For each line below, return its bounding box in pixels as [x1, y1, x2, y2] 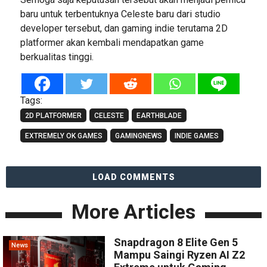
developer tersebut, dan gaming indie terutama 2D [20, 22, 228, 34]
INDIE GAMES [174, 131, 219, 140]
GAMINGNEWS [114, 131, 162, 140]
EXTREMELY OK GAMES [24, 131, 103, 140]
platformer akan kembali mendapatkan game [20, 36, 204, 48]
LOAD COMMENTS [92, 172, 175, 182]
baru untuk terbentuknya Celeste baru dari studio [20, 8, 221, 20]
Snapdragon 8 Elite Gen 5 [114, 235, 238, 249]
